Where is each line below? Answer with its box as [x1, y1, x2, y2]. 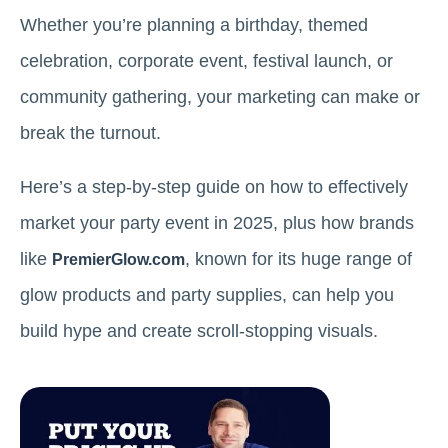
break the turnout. [20, 123, 161, 143]
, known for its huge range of [185, 249, 412, 269]
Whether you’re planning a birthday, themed [20, 15, 368, 35]
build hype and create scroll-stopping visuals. [20, 321, 378, 341]
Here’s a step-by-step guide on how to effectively [20, 177, 408, 197]
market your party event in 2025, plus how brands [20, 213, 414, 233]
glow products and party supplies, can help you [20, 285, 394, 305]
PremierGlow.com [52, 251, 185, 268]
